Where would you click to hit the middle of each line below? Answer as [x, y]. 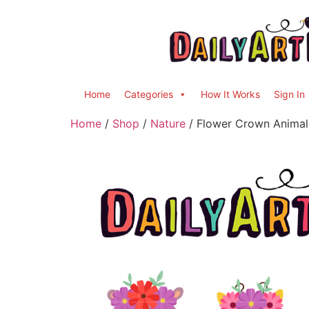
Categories [149, 94]
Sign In [289, 94]
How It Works [230, 94]
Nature [168, 123]
